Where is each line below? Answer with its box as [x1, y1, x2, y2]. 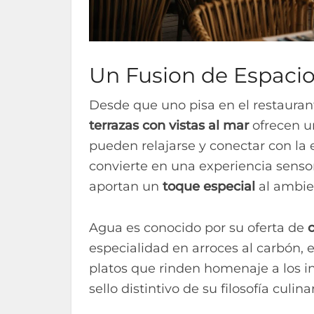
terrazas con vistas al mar [89, 117, 249, 133]
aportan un [89, 178, 163, 194]
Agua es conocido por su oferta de [89, 219, 308, 235]
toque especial [163, 178, 255, 194]
